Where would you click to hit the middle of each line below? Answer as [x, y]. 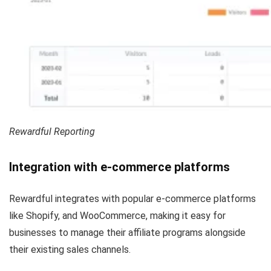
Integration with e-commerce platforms [119, 167]
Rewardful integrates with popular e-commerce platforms [132, 198]
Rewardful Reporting [52, 131]
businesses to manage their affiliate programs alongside [127, 232]
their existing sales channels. [70, 249]
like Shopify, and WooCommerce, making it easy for [117, 215]
